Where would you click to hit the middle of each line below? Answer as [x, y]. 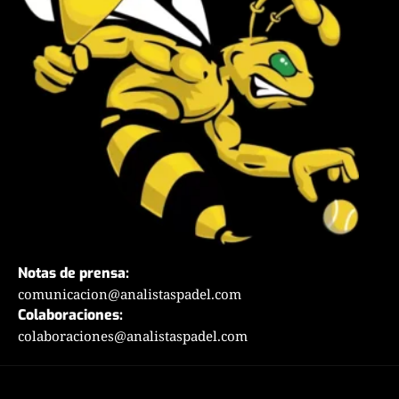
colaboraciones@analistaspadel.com [133, 336]
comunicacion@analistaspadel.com [130, 294]
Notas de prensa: [75, 273]
